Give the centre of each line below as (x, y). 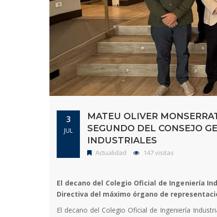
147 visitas (158, 152)
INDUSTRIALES (122, 140)
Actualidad (110, 152)
